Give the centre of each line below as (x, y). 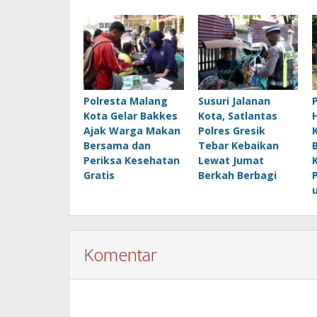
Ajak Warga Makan (132, 130)
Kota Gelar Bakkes (131, 115)
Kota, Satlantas (237, 115)
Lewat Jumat (231, 160)
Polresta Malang (126, 100)
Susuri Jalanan (234, 100)
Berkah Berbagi (237, 175)
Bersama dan (117, 145)
